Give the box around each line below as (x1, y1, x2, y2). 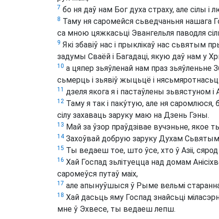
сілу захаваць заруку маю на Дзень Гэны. (57, 110, 209, 120)
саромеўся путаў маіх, (57, 169, 138, 178)
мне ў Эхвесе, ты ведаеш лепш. (57, 204, 175, 214)
